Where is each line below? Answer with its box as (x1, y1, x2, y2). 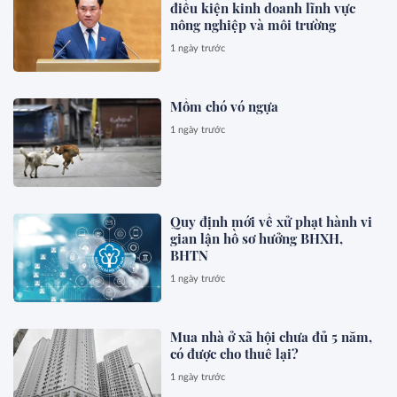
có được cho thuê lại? (170, 345, 300, 363)
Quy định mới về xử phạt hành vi (170, 213, 373, 231)
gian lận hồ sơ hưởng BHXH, (170, 230, 344, 248)
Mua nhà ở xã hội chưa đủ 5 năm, (170, 328, 373, 346)
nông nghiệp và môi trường (170, 15, 337, 34)
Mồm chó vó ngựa (170, 97, 279, 115)
